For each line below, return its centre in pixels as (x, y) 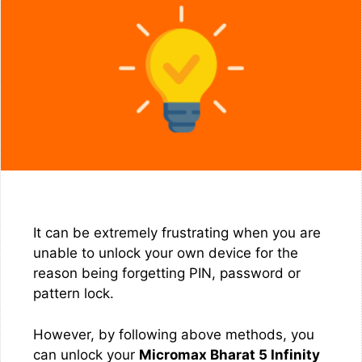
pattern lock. (74, 293)
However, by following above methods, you (174, 334)
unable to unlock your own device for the (166, 253)
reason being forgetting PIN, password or (167, 273)
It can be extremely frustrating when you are (177, 233)
